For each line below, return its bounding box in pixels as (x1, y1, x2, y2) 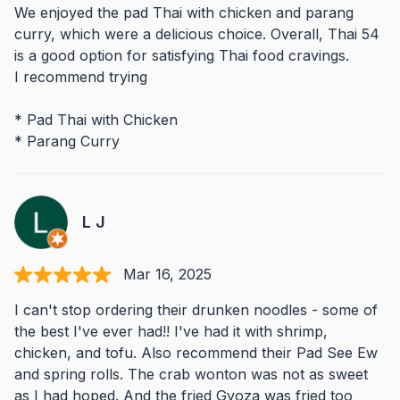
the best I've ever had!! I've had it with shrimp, (14, 322, 328, 340)
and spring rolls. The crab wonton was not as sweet (14, 365, 368, 383)
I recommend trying (14, 68, 147, 86)
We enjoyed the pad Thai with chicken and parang (14, 4, 354, 21)
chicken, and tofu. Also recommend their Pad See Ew (14, 344, 378, 362)
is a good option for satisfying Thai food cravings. (14, 46, 349, 64)
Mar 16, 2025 (123, 265, 212, 283)
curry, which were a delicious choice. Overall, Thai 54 (14, 25, 379, 43)
